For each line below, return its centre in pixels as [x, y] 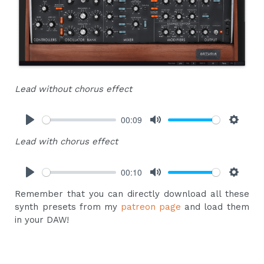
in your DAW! [42, 220]
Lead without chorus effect [74, 89]
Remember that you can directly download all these [132, 194]
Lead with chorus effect [67, 142]
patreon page [153, 207]
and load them [217, 207]
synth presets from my [68, 207]
